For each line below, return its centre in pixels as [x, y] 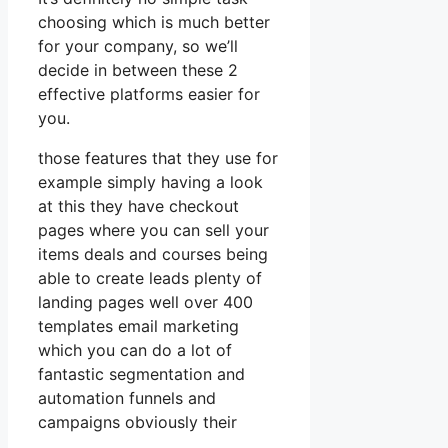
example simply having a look [150, 181]
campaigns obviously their [137, 421]
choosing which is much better [154, 21]
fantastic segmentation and [141, 373]
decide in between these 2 [138, 69]
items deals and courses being [153, 253]
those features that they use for [158, 157]
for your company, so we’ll [138, 45]
